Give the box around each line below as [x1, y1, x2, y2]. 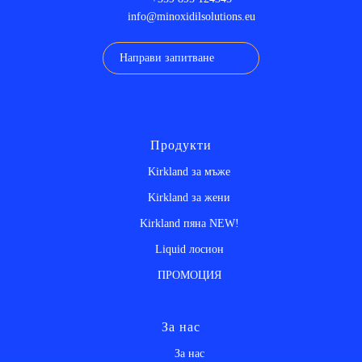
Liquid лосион [154, 243, 224, 256]
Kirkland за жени [148, 192, 230, 204]
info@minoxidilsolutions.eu [127, 11, 255, 23]
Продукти [150, 138, 212, 153]
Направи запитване [120, 52, 214, 65]
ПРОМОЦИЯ [157, 269, 221, 282]
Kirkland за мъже [148, 166, 230, 179]
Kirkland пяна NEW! [139, 217, 239, 230]
